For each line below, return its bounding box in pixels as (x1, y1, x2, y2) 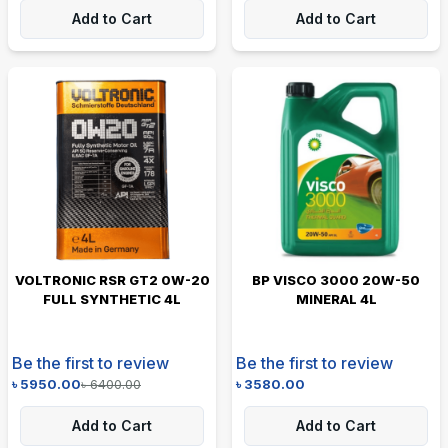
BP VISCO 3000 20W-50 (252, 271, 420, 288)
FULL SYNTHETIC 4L (43, 290, 181, 307)
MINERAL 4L (295, 290, 377, 307)
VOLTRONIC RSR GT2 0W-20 (14, 271, 210, 288)
